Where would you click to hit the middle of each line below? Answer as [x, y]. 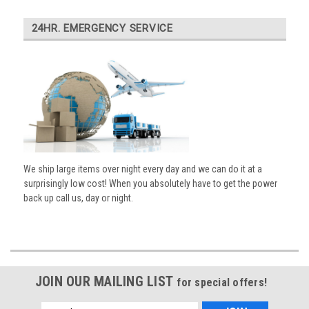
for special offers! [222, 282]
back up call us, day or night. [78, 198]
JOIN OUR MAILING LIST [106, 281]
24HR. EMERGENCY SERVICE [102, 28]
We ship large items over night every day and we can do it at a [142, 169]
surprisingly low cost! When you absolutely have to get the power [150, 183]
